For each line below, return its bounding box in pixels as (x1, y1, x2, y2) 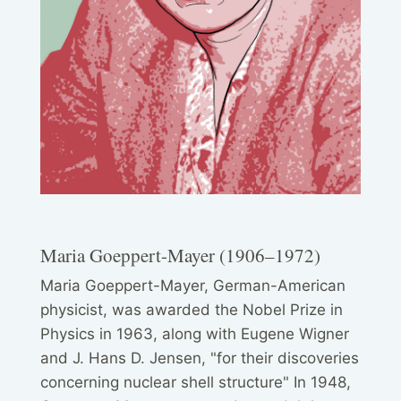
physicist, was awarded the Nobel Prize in (40, 300, 343, 319)
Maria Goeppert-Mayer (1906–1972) (40, 242, 320, 268)
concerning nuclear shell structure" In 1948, (40, 372, 351, 391)
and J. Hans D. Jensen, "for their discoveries (40, 348, 359, 367)
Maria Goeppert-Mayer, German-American (40, 276, 346, 294)
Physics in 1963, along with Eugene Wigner (40, 324, 349, 343)
